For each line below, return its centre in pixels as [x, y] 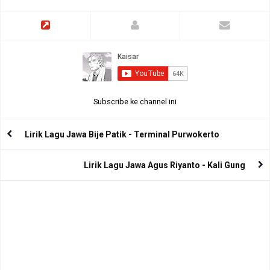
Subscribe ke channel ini [135, 102]
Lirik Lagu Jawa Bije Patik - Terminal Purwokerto [122, 134]
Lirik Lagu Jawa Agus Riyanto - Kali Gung [165, 165]
